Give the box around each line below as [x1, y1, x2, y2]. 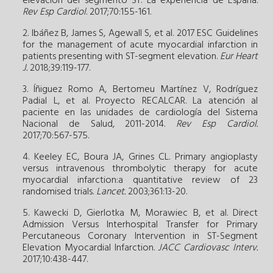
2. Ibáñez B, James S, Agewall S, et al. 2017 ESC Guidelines [23, 25, 258, 41]
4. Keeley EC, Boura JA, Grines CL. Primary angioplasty [23, 149, 258, 165]
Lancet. [96, 183, 126, 200]
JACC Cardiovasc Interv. [158, 239, 258, 256]
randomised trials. [23, 183, 96, 200]
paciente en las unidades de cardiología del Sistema [23, 104, 258, 121]
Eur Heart [220, 48, 258, 65]
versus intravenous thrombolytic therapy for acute [23, 160, 258, 177]
